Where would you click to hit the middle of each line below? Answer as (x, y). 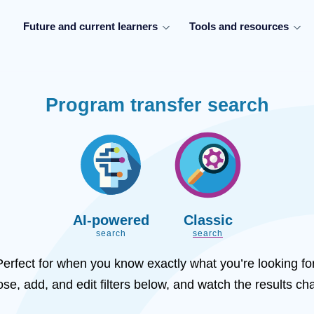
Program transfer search (157, 105)
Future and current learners (90, 27)
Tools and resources (239, 27)
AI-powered (111, 220)
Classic (208, 220)
